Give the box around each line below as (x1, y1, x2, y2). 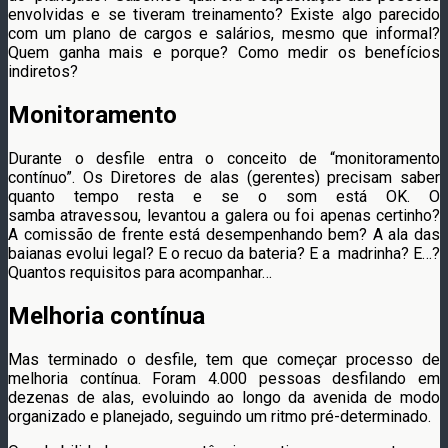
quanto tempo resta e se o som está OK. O (8, 187, 440, 206)
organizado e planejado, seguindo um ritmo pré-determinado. (8, 406, 431, 426)
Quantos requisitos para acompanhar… (8, 263, 272, 282)
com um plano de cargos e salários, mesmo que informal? (8, 24, 440, 44)
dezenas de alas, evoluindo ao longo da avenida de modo (8, 387, 440, 407)
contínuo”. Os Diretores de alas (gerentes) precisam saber (8, 168, 440, 187)
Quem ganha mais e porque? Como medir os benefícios (8, 43, 440, 63)
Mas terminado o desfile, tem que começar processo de (8, 349, 440, 369)
